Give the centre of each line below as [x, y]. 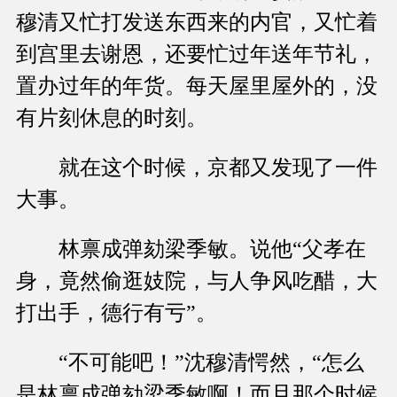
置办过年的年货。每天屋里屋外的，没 [197, 86]
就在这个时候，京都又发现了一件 [197, 168]
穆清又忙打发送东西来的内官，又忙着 [197, 23]
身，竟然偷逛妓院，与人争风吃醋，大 [197, 281]
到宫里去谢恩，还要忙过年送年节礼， [197, 54]
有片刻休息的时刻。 [112, 118]
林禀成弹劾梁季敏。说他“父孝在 [191, 249]
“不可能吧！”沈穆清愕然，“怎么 [190, 363]
